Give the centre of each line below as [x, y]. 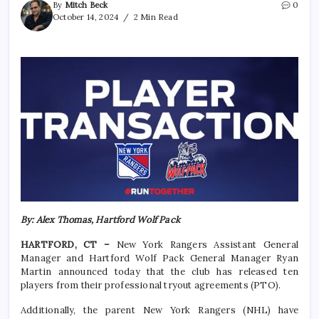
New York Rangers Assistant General [204, 245]
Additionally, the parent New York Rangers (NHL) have [159, 310]
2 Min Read [155, 17]
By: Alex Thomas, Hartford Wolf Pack [100, 220]
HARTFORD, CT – [66, 245]
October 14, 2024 [86, 17]
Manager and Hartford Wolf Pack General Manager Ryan [159, 258]
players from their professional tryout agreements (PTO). [151, 286]
